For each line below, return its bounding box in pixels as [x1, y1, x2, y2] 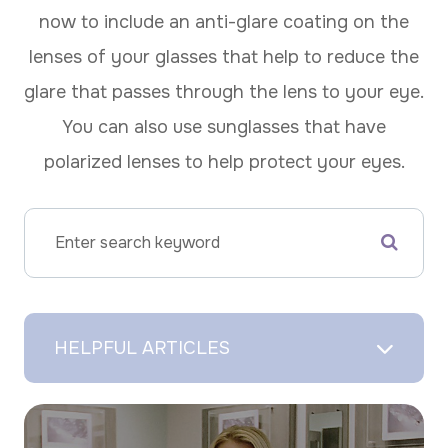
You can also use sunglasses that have [62, 115, 386, 138]
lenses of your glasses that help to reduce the [29, 45, 419, 68]
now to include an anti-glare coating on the [39, 10, 409, 33]
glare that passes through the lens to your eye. [24, 80, 424, 103]
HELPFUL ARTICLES [54, 336, 230, 359]
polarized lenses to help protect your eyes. [43, 150, 405, 173]
